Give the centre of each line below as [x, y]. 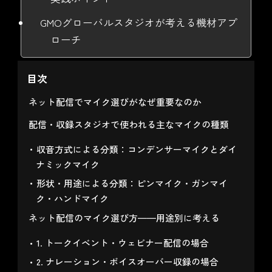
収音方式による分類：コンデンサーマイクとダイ [136, 149]
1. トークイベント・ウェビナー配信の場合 [122, 243]
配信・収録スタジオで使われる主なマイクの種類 [128, 124]
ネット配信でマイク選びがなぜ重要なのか [115, 101]
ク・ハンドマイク [73, 199]
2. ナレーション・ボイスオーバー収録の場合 [127, 262]
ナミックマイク [68, 165]
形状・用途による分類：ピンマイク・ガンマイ [132, 183]
